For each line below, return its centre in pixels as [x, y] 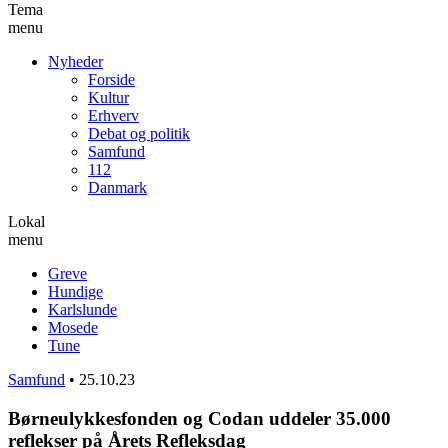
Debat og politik [139, 133]
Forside [111, 79]
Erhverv [113, 115]
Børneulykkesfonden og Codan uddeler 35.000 [199, 418]
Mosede [73, 327]
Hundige [75, 291]
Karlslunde [82, 309]
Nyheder [75, 61]
